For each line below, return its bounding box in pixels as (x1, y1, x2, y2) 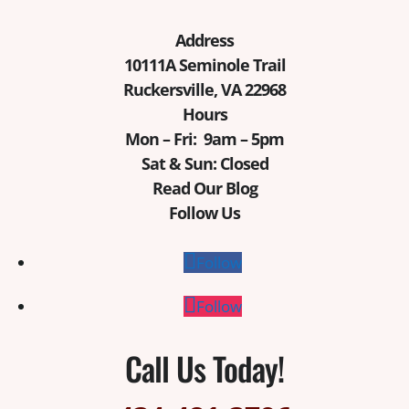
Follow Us (169, 201, 240, 224)
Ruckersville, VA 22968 (123, 78, 286, 100)
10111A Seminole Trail (123, 53, 286, 76)
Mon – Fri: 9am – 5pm (125, 127, 284, 150)
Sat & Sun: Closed (141, 152, 268, 174)
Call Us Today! (125, 343, 284, 392)
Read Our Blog (152, 176, 257, 199)
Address (175, 28, 234, 51)
